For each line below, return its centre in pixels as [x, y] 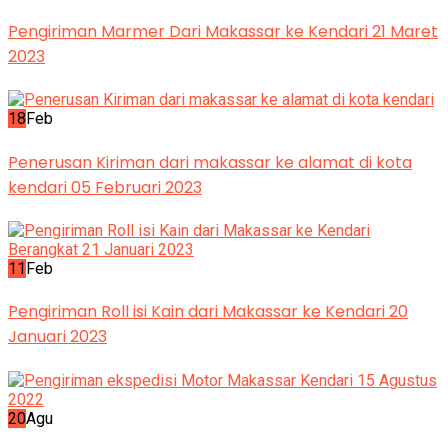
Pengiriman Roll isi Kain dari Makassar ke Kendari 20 [208, 312]
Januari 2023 [57, 337]
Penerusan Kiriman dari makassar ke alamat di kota [210, 162]
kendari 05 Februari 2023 [105, 187]
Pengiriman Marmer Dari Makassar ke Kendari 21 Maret [223, 32]
